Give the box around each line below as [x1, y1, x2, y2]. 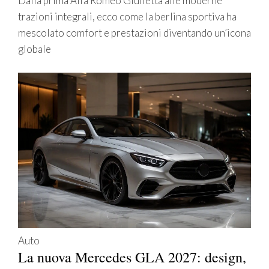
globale [18, 43, 51, 56]
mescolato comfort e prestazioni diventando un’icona [18, 26, 251, 40]
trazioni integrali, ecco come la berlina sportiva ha [18, 10, 237, 23]
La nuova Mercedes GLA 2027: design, [18, 247, 246, 267]
